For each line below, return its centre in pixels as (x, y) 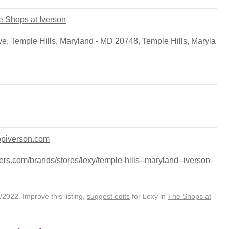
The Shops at (189, 196)
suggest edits (108, 196)
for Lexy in (149, 196)
